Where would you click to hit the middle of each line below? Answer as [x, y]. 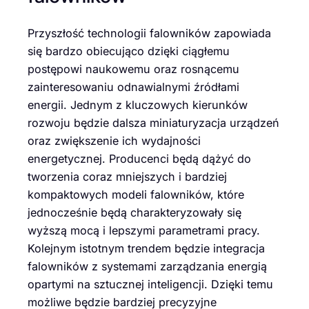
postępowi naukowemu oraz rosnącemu [133, 69]
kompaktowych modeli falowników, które [136, 195]
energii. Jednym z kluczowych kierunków [138, 105]
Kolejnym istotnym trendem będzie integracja [146, 249]
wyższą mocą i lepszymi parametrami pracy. [144, 231]
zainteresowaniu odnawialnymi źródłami [133, 87]
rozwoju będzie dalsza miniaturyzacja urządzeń [153, 123]
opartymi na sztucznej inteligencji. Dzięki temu [150, 285]
